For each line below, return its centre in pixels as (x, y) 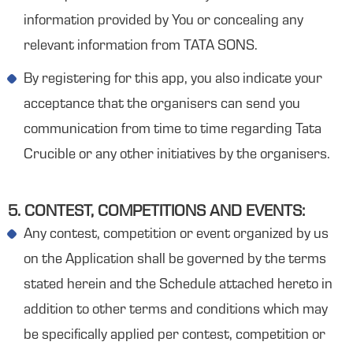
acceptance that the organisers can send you (162, 105)
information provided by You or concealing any (163, 21)
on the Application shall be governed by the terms (175, 260)
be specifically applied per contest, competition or (175, 336)
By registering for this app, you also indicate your (173, 80)
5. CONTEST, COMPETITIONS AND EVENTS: (156, 213)
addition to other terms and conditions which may (176, 310)
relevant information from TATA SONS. (141, 46)
